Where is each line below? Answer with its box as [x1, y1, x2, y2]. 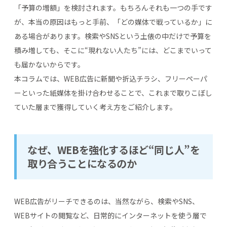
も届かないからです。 [14, 59, 85, 69]
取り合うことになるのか [27, 156, 137, 171]
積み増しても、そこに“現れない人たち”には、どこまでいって [14, 45, 212, 55]
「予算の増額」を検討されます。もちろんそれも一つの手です [14, 2, 212, 13]
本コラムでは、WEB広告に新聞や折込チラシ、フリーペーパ [14, 73, 207, 84]
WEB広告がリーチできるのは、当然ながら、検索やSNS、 [14, 196, 199, 206]
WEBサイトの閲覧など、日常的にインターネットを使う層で [14, 210, 207, 220]
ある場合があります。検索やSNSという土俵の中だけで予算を [14, 30, 211, 41]
